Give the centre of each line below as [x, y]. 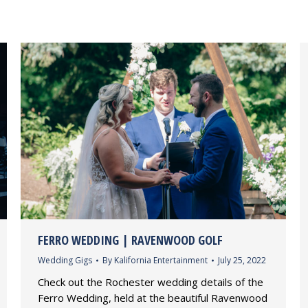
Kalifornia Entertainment [161, 261]
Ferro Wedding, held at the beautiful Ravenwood [153, 298]
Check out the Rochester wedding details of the [151, 282]
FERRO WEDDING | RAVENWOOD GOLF [130, 240]
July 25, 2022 [242, 261]
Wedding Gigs [65, 261]
